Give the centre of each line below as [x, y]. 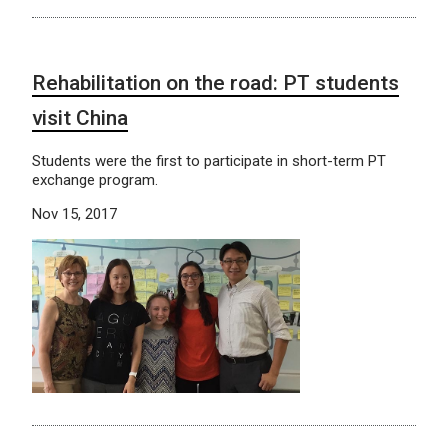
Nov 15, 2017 [74, 213]
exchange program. [95, 179]
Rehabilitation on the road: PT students [215, 82]
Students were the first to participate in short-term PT [209, 160]
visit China [80, 117]
